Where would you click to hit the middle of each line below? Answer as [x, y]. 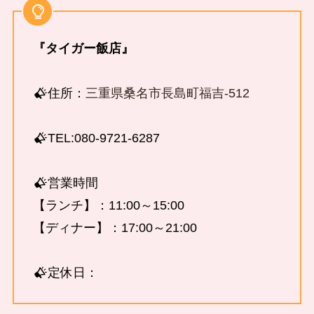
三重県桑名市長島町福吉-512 [168, 94]
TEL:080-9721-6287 [104, 138]
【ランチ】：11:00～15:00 [108, 206]
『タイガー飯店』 [83, 49]
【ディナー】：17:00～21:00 [115, 228]
